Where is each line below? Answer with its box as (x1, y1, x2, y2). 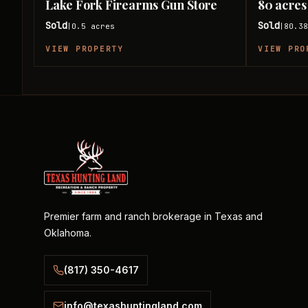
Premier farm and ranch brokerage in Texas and (44, 210, 263, 222)
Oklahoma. (44, 227, 91, 239)
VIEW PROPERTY (45, 44, 124, 54)
